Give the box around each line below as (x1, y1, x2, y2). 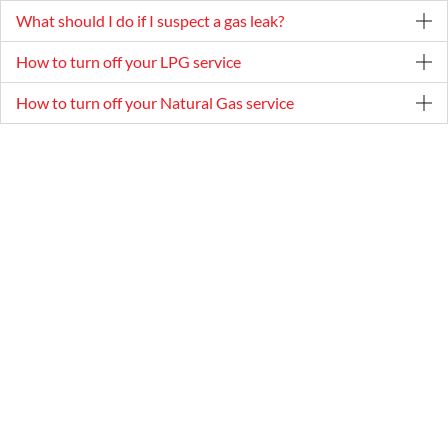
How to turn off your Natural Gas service (16, 92, 294, 112)
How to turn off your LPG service (16, 51, 241, 71)
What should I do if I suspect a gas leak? (16, 10, 284, 30)
